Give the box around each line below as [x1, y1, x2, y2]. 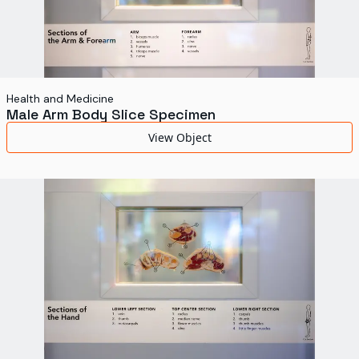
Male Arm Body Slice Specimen [6, 105, 216, 123]
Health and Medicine [6, 91, 114, 106]
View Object [147, 130, 212, 145]
